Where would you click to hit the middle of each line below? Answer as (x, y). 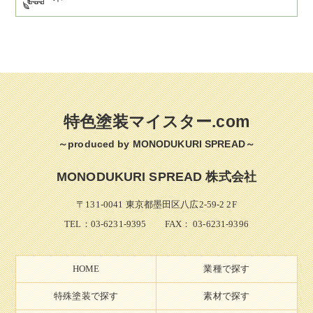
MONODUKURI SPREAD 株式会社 (156, 177)
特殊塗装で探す (86, 296)
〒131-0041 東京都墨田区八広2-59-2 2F (156, 204)
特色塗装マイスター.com (156, 122)
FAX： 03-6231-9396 (197, 224)
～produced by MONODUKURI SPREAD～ (156, 144)
